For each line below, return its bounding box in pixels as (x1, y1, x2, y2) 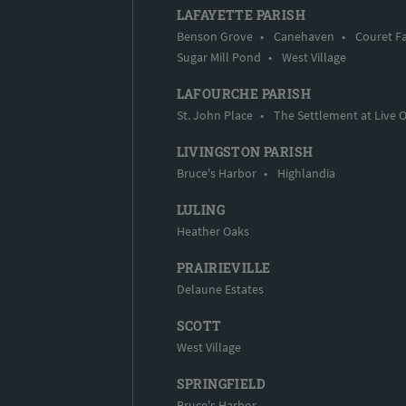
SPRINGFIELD (176, 374, 266, 392)
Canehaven (273, 27, 334, 44)
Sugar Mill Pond (176, 48, 261, 65)
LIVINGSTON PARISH (176, 142, 314, 160)
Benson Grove (176, 27, 253, 44)
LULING (176, 200, 226, 218)
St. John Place (176, 106, 253, 123)
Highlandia (276, 164, 335, 181)
